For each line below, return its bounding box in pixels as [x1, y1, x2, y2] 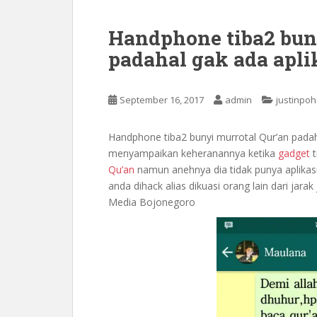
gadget [278, 146, 313, 160]
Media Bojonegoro [108, 195, 195, 209]
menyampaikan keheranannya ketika [108, 146, 278, 160]
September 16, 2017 [120, 93, 204, 106]
